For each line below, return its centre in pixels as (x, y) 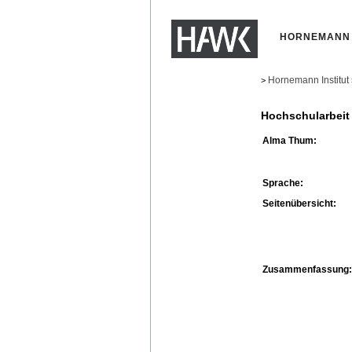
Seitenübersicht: (299, 203)
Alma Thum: (290, 140)
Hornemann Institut (308, 80)
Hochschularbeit (305, 116)
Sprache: (283, 183)
